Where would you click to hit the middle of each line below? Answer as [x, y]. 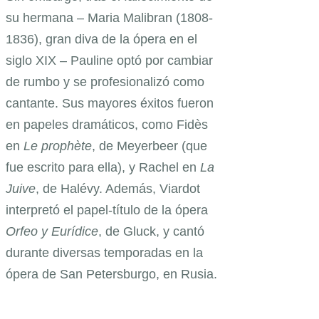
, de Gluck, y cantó [151, 232]
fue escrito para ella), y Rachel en [103, 168]
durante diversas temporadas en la [104, 253]
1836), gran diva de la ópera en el [101, 40]
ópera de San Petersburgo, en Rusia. [111, 274]
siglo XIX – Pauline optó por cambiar [109, 61]
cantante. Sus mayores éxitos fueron [110, 104]
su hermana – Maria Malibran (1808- [109, 18]
